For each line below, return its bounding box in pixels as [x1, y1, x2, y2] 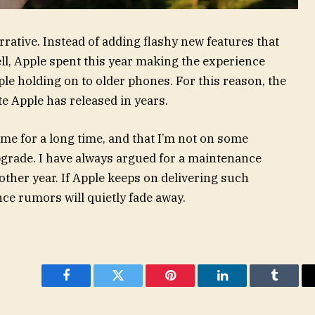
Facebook [65, 279, 115, 292]
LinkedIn [221, 279, 268, 292]
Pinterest [169, 279, 214, 292]
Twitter [117, 279, 154, 292]
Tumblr [273, 279, 311, 292]
